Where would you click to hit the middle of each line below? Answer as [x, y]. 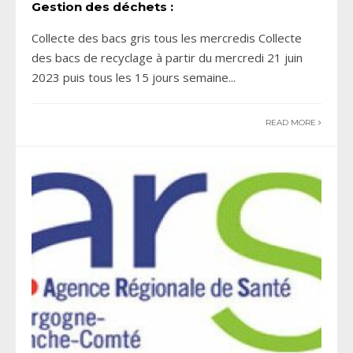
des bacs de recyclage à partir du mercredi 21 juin [167, 58]
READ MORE [292, 123]
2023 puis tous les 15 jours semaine [130, 78]
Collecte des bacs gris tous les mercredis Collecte [167, 38]
